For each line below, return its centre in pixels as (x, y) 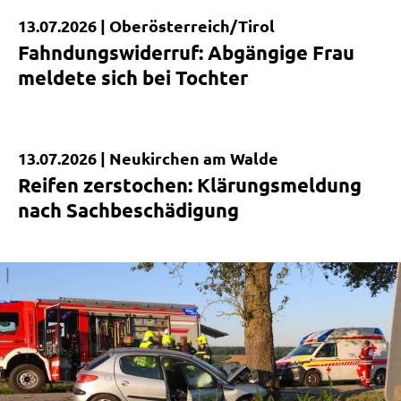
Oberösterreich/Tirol (192, 25)
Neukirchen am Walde (194, 158)
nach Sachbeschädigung (128, 209)
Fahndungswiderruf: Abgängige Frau (186, 52)
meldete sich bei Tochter (133, 77)
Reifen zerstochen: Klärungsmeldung (190, 184)
